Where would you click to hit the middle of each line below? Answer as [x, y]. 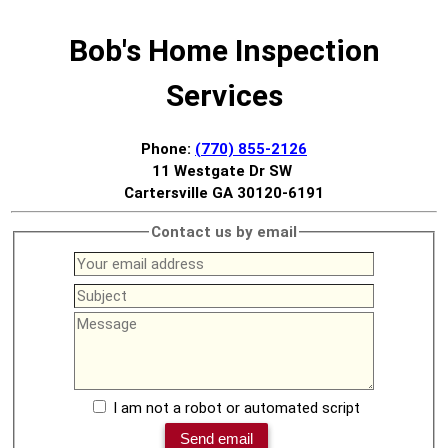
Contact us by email [224, 231]
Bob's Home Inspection [224, 50]
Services [224, 95]
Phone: [168, 148]
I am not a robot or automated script [236, 408]
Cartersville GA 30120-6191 [224, 192]
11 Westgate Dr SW [224, 170]
